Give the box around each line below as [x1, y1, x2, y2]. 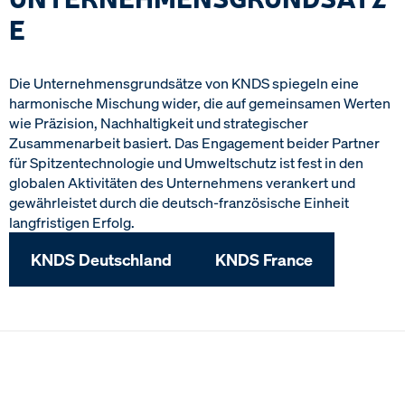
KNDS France [215, 248, 313, 270]
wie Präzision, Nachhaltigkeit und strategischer [9, 113, 308, 133]
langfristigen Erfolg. [9, 212, 135, 232]
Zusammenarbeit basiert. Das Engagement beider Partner [9, 133, 380, 153]
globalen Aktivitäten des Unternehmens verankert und [9, 173, 355, 193]
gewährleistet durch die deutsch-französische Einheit [9, 193, 349, 212]
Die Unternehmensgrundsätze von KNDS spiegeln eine [9, 73, 359, 93]
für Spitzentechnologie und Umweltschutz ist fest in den [9, 153, 363, 173]
